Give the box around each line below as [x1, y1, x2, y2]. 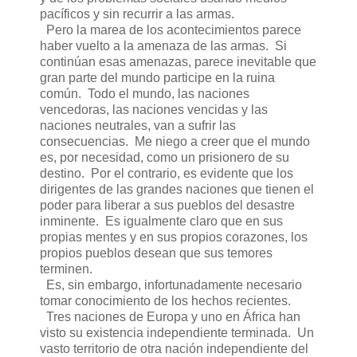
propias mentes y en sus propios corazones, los [40, 230, 308, 245]
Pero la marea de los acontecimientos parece [40, 23, 301, 37]
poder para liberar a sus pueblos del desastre [40, 198, 295, 213]
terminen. [40, 262, 92, 277]
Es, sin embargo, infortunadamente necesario [40, 278, 302, 292]
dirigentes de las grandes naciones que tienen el [40, 182, 314, 197]
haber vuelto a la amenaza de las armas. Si [40, 39, 287, 53]
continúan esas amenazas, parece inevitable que [40, 55, 316, 69]
